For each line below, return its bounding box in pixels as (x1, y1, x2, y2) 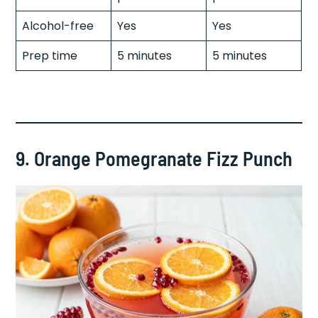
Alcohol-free (22, 17, 94, 34)
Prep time (22, 47, 78, 64)
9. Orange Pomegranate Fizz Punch (16, 146, 293, 170)
